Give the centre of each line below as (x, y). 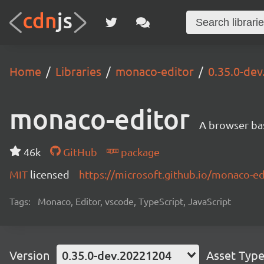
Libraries (78, 71)
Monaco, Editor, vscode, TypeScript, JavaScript (134, 201)
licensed (50, 174)
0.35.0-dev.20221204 (117, 255)
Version (29, 255)
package (139, 152)
